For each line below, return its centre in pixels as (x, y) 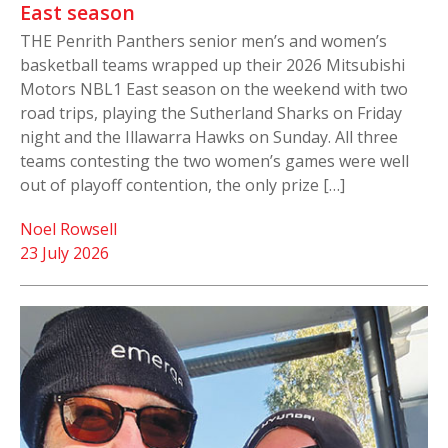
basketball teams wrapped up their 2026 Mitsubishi (212, 65)
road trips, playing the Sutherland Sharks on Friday (211, 113)
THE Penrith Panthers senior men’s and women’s (203, 41)
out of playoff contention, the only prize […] (182, 185)
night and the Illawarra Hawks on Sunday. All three (209, 137)
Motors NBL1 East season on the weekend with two (214, 89)
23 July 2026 (64, 253)
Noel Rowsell (68, 229)
